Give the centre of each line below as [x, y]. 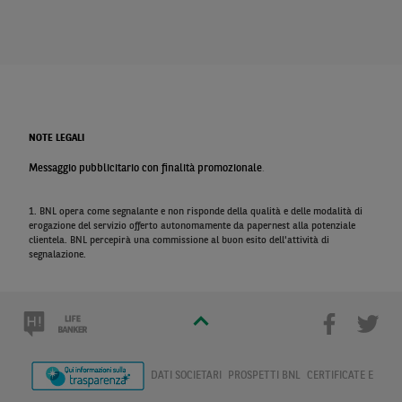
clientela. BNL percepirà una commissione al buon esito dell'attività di [179, 241]
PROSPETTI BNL [265, 376]
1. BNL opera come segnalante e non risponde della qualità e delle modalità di [196, 212]
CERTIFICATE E [340, 376]
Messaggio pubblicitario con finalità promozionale [145, 169]
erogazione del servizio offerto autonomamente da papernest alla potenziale [192, 227]
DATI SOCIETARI [187, 376]
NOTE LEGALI [57, 139]
